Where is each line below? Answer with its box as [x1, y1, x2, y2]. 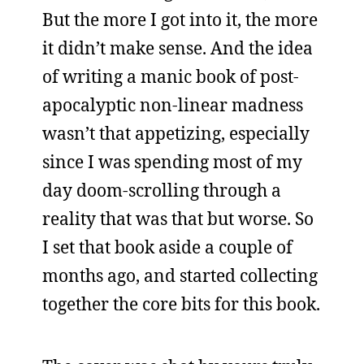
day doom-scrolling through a [42, 179, 281, 201]
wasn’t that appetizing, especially [42, 122, 310, 145]
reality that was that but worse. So [42, 207, 314, 230]
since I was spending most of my [42, 150, 302, 173]
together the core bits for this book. [42, 292, 320, 315]
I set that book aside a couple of [42, 236, 292, 258]
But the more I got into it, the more [42, 8, 318, 31]
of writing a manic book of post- [42, 65, 299, 88]
